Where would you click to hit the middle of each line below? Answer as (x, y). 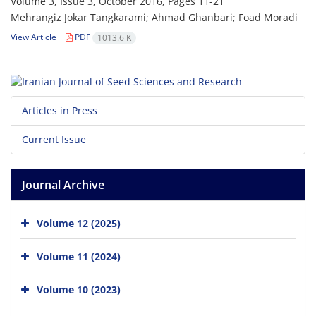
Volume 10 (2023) (79, 289)
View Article (34, 37)
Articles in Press (60, 110)
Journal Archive (63, 184)
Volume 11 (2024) (79, 256)
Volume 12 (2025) (79, 223)
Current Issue (54, 139)
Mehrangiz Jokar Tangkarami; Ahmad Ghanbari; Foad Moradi (154, 18)
